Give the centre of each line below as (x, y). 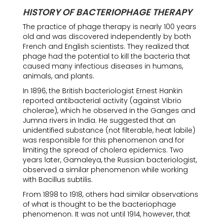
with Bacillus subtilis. (58, 180)
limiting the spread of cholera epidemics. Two (103, 150)
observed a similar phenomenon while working (105, 170)
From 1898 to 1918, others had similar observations (110, 194)
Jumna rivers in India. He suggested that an (99, 120)
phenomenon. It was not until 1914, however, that (107, 214)
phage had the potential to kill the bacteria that (107, 56)
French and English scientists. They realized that (106, 46)
